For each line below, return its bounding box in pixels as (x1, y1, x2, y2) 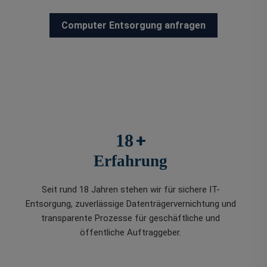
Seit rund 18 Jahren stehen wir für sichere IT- (41, 184, 220, 195)
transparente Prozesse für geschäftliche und (41, 213, 220, 224)
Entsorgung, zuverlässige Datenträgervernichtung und (25, 198, 236, 210)
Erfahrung (94, 152, 167, 170)
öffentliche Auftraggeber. (80, 227, 181, 238)
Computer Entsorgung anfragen (61, 20, 206, 32)
